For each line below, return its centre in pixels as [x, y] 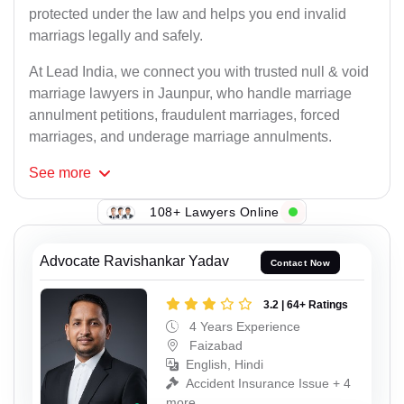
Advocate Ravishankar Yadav [134, 262]
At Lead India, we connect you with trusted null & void [199, 72]
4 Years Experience [243, 326]
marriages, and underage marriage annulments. [180, 137]
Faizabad [214, 345]
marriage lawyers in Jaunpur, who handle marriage [190, 94]
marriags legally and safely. [116, 36]
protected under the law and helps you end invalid [188, 14]
